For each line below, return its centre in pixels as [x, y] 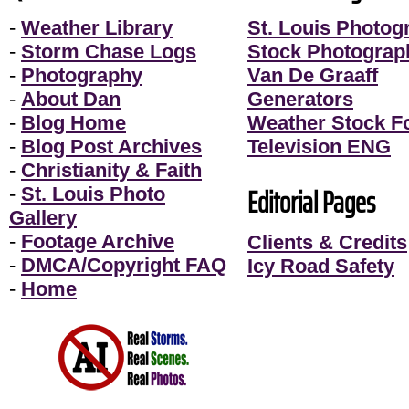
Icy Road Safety [321, 266]
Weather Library [97, 28]
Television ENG [319, 147]
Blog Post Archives [111, 147]
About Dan [71, 99]
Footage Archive [98, 241]
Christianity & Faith [111, 170]
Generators [300, 99]
